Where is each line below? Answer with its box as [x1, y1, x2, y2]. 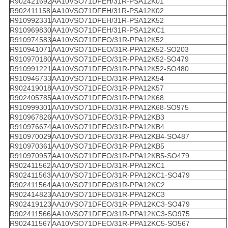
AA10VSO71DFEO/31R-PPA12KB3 [51, 113, 164, 122]
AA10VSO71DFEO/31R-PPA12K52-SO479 [51, 55, 189, 64]
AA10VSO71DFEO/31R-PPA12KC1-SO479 [51, 171, 190, 180]
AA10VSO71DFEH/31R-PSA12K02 [51, 7, 164, 15]
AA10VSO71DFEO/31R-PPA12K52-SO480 [51, 65, 189, 73]
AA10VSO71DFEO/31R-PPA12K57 [51, 84, 164, 93]
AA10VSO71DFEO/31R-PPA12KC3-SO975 [51, 210, 190, 218]
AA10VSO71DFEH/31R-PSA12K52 [51, 16, 164, 25]
